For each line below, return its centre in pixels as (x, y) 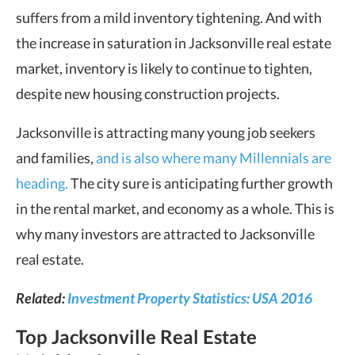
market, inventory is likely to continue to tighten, (164, 68)
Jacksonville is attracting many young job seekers (166, 132)
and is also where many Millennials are (214, 157)
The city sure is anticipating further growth (200, 183)
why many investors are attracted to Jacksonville (165, 233)
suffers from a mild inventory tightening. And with (169, 17)
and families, (56, 157)
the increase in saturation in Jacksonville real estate (174, 42)
